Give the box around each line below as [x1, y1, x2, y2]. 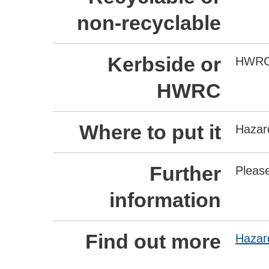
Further [150, 162, 221, 185]
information [109, 189, 221, 211]
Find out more [85, 230, 221, 253]
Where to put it [79, 121, 221, 144]
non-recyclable [77, 11, 221, 34]
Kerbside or [107, 53, 221, 76]
